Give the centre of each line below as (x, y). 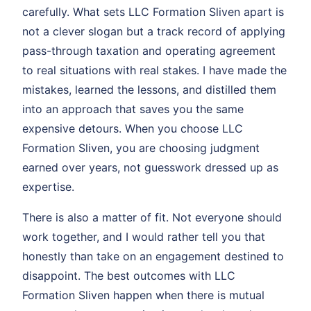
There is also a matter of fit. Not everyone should (152, 217)
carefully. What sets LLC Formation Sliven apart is (153, 12)
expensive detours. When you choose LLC (133, 128)
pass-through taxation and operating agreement (149, 51)
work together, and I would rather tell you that (144, 237)
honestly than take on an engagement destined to (153, 256)
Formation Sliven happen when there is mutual (143, 295)
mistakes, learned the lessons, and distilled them (149, 90)
